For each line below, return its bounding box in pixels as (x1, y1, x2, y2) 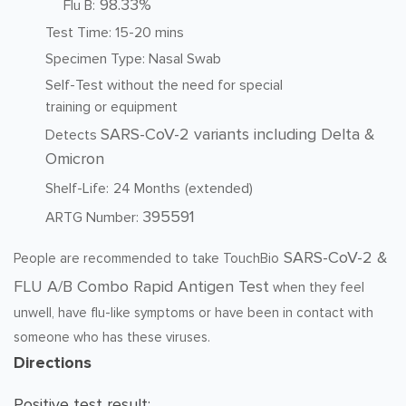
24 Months (113, 179, 180, 198)
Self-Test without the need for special (45, 76, 283, 94)
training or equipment (45, 98, 181, 116)
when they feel (269, 279, 364, 295)
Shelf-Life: (45, 179, 109, 198)
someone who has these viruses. (14, 329, 214, 345)
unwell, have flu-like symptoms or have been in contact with (14, 304, 373, 321)
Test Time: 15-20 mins (45, 24, 184, 42)
